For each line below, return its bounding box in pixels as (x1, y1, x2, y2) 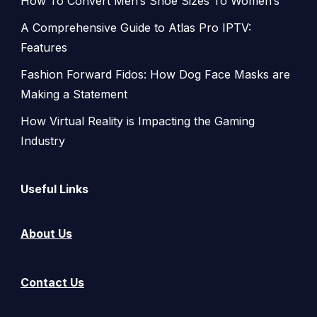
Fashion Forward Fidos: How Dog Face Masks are (21, 67, 290, 81)
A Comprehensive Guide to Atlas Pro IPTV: (21, 20, 251, 35)
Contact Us (21, 275, 84, 290)
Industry (21, 133, 65, 148)
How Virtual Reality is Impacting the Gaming (21, 113, 255, 128)
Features (21, 40, 67, 54)
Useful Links (21, 181, 88, 196)
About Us (21, 226, 72, 241)
